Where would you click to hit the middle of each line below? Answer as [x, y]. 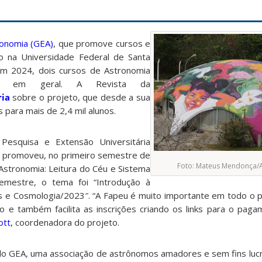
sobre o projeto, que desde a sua [80, 97]
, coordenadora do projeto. [66, 223]
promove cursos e [112, 44]
